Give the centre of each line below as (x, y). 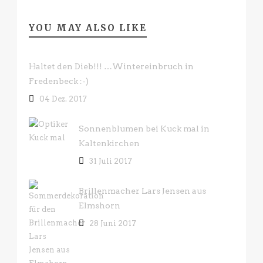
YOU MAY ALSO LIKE (88, 28)
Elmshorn (100, 205)
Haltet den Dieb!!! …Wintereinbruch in (111, 66)
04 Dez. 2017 (63, 99)
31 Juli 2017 (111, 161)
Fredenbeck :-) (59, 81)
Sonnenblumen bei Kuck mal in (144, 129)
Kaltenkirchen (109, 143)
